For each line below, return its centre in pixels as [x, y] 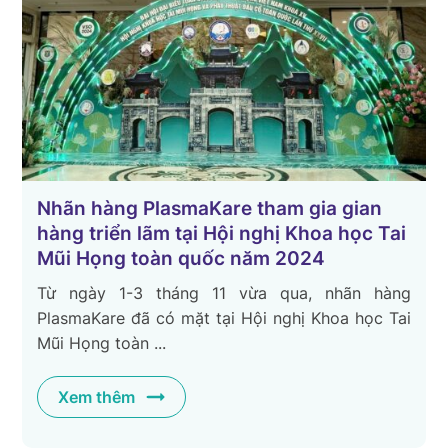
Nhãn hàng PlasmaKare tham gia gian [210, 208]
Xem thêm [97, 396]
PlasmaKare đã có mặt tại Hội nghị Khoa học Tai [224, 317]
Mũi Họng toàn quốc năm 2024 [181, 258]
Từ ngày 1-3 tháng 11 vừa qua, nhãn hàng [224, 292]
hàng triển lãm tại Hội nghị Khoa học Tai [222, 233]
